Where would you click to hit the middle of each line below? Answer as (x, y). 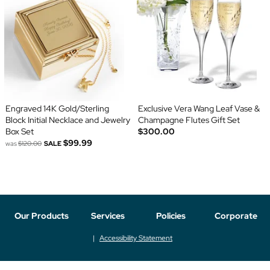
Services (108, 215)
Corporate (236, 215)
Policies (171, 215)
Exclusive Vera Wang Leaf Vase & (199, 109)
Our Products (41, 215)
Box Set (19, 132)
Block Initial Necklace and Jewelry (67, 120)
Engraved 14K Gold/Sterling (57, 109)
